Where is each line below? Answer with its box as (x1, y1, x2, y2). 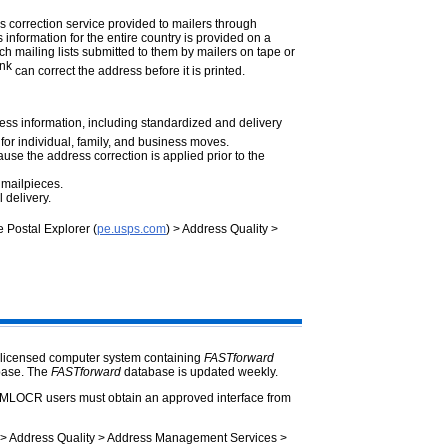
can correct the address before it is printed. (12, 63, 245, 78)
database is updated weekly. (121, 365, 278, 380)
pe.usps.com (97, 221, 166, 236)
